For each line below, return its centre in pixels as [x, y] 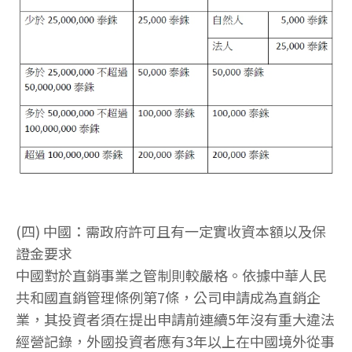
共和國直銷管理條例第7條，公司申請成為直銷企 [168, 297]
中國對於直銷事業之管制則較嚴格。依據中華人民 [171, 275]
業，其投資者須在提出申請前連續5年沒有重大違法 [175, 319]
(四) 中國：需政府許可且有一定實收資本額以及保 [171, 231]
